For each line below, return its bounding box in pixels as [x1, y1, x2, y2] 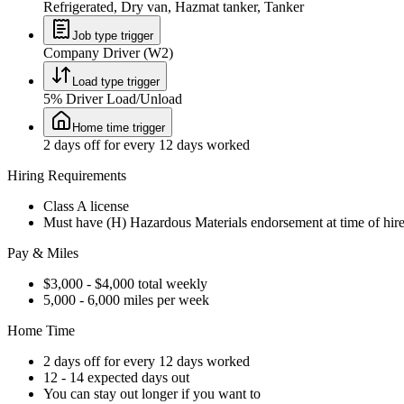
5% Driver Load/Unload [43, 90, 182, 106]
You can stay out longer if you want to [43, 385, 261, 401]
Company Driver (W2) [43, 44, 173, 60]
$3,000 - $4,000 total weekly [43, 275, 207, 291]
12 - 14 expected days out [43, 369, 189, 385]
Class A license [43, 197, 129, 214]
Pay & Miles [7, 244, 78, 261]
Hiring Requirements [7, 167, 126, 183]
